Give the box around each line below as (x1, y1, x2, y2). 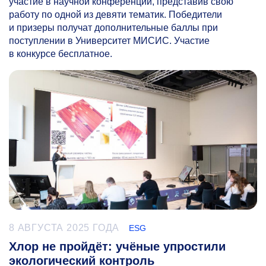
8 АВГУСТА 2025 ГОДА (9, 223, 120, 233)
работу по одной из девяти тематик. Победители (9, 9, 222, 20)
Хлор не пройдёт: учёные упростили (9, 240, 226, 254)
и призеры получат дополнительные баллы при (9, 23, 218, 33)
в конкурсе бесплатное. (9, 49, 112, 59)
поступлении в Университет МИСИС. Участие (9, 36, 210, 46)
